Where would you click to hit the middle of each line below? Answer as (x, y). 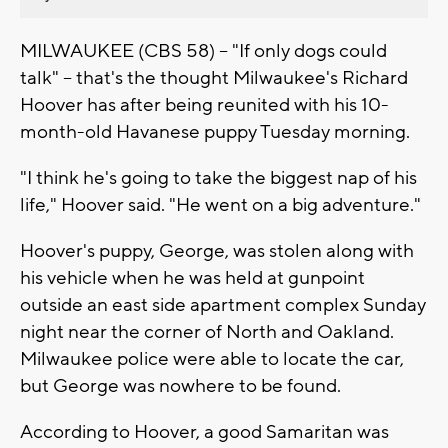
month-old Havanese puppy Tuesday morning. (215, 131)
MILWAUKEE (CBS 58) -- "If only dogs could (203, 50)
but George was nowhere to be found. (180, 385)
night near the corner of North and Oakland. (207, 331)
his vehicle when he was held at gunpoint (192, 277)
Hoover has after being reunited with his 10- (204, 104)
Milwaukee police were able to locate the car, (212, 358)
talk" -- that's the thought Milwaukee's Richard (214, 77)
